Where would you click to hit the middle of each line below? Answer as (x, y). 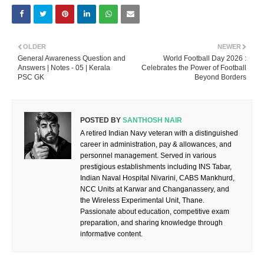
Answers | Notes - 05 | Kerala (64, 68)
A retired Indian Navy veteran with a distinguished (159, 133)
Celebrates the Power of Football (194, 68)
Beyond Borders (220, 77)
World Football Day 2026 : (205, 59)
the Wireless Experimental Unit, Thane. (142, 201)
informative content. (111, 234)
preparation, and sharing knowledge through (151, 223)
